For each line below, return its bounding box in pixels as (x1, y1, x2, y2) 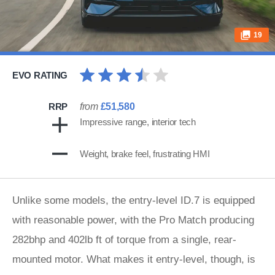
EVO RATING (12, 70, 68, 80)
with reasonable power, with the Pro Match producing (12, 214, 254, 226)
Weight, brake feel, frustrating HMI (80, 149, 210, 159)
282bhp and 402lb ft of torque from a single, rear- (12, 234, 236, 246)
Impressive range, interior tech (80, 117, 196, 127)
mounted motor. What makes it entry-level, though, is (12, 254, 255, 265)
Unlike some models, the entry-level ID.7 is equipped (12, 195, 255, 206)
